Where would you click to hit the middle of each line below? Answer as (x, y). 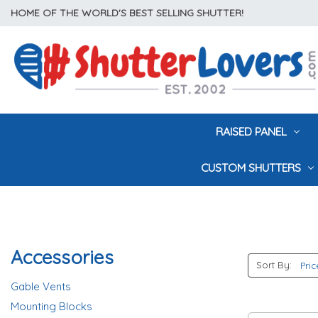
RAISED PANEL (252, 131)
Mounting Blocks (51, 306)
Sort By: (274, 265)
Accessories (62, 257)
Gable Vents (41, 286)
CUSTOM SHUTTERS (253, 167)
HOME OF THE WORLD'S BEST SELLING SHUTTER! (127, 13)
